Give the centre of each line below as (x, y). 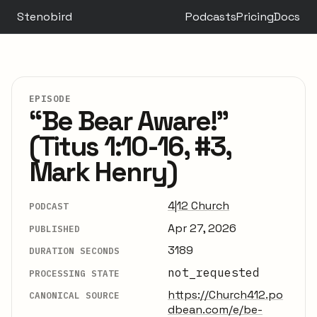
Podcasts (211, 17)
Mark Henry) (103, 172)
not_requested (214, 272)
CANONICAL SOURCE (74, 295)
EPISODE (50, 99)
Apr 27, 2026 (202, 228)
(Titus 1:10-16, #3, (130, 146)
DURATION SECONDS (74, 251)
